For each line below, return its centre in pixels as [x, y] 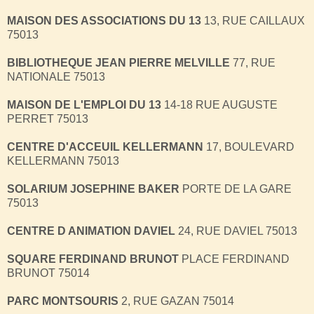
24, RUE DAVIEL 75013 [236, 231]
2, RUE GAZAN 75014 [176, 301]
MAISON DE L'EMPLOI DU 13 [84, 104]
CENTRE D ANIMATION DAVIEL [91, 231]
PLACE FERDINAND [234, 259]
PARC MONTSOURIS [63, 301]
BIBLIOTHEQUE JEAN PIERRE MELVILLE [118, 62]
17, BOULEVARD [249, 146]
